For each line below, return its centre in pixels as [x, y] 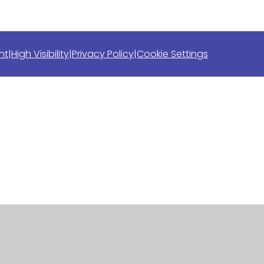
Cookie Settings [172, 54]
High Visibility [40, 54]
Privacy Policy [103, 54]
